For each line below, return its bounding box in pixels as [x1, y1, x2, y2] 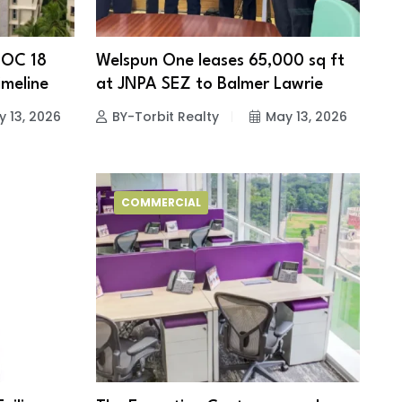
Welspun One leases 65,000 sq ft [95, 53, 345, 70]
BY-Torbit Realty [111, 108, 219, 127]
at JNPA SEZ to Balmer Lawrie [95, 76, 323, 93]
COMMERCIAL [120, 195, 201, 211]
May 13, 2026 [265, 108, 347, 127]
